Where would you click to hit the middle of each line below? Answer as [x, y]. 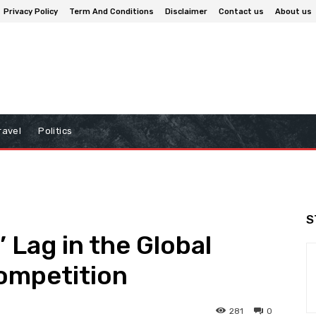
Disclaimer [186, 11]
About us [293, 11]
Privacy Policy [31, 11]
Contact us [241, 11]
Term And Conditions [111, 11]
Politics [55, 131]
